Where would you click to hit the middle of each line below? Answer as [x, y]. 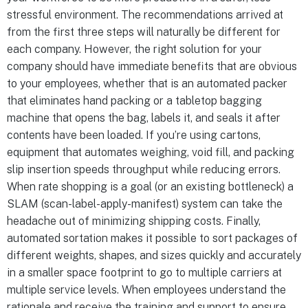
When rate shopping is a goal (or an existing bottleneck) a [150, 186]
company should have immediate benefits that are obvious [152, 66]
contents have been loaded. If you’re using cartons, [134, 135]
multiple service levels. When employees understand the [146, 289]
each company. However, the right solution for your [134, 49]
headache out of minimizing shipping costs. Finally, [134, 221]
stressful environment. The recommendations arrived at [145, 14]
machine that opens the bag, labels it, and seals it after [144, 118]
